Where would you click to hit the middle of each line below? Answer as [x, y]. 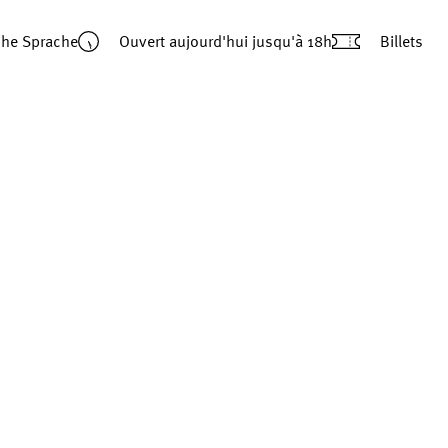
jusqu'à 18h [291, 41]
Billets [401, 41]
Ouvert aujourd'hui [185, 41]
